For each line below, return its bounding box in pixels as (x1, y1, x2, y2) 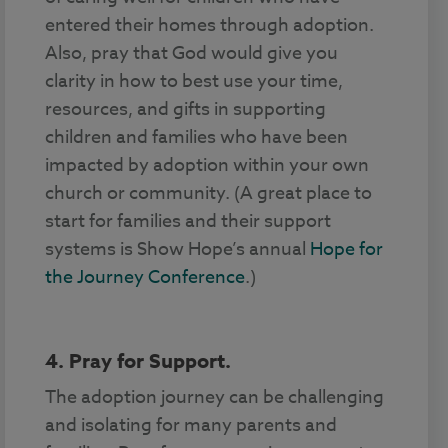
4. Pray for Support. (45, 346, 236, 374)
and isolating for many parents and (45, 411, 337, 439)
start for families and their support (45, 207, 331, 235)
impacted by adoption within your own (45, 151, 369, 179)
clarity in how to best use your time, (45, 67, 343, 95)
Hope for (310, 235, 383, 263)
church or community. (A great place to (45, 179, 372, 207)
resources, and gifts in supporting (45, 95, 326, 123)
